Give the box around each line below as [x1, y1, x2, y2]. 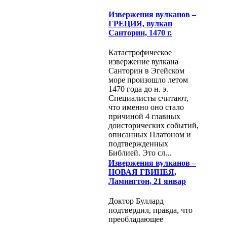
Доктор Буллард [108, 197, 164, 206]
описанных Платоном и [108, 130, 191, 139]
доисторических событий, [108, 121, 199, 130]
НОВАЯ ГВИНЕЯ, [108, 168, 176, 177]
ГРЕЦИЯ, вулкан [108, 19, 172, 28]
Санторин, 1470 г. [108, 28, 172, 37]
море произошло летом [108, 75, 188, 85]
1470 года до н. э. [108, 85, 168, 94]
